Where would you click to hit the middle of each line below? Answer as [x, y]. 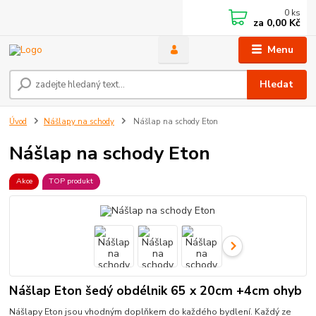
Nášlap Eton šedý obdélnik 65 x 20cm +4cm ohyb [156, 290]
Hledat [277, 85]
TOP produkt [71, 181]
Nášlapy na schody [79, 122]
